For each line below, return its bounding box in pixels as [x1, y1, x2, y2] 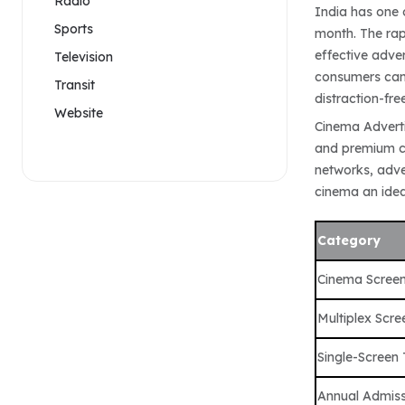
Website [54, 104, 103, 121]
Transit [54, 76, 95, 93]
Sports [54, 20, 93, 37]
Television [54, 48, 113, 65]
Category [317, 231, 381, 249]
